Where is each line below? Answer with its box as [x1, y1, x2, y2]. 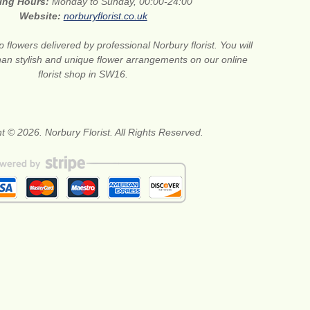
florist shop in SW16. [38, 68, 129, 80]
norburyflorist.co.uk [63, 10, 147, 21]
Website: [19, 10, 64, 21]
